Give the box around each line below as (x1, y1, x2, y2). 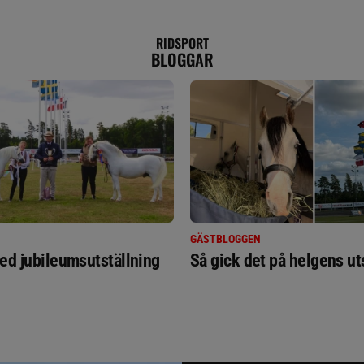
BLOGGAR (150, 47, 214, 71)
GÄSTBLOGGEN (190, 232, 261, 245)
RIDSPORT (155, 33, 209, 53)
